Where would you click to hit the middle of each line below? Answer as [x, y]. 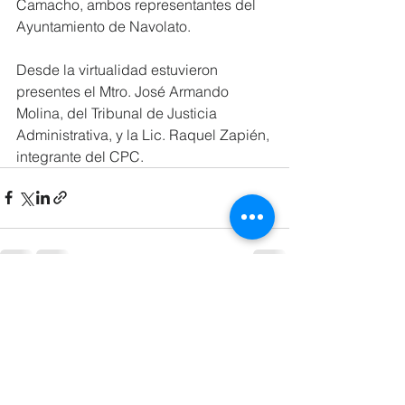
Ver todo [264, 300]
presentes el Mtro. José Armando [124, 91]
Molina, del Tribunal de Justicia [118, 113]
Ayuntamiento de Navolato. [104, 26]
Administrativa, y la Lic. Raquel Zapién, [145, 134]
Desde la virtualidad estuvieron [119, 69]
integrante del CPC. [80, 156]
